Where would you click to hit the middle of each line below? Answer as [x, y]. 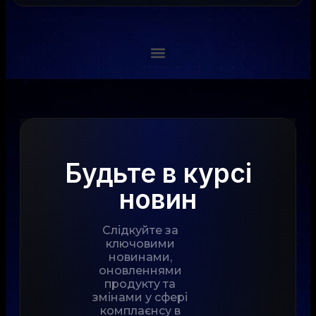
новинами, [140, 257]
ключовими [140, 243]
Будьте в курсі [158, 173]
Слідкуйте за [140, 230]
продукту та [140, 284]
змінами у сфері [140, 297]
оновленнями [140, 270]
